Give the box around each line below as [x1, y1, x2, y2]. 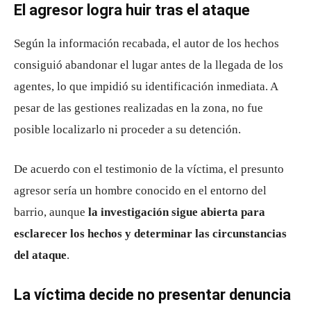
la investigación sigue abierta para [88, 205, 265, 219]
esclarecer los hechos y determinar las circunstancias [14, 226, 287, 240]
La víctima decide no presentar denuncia [14, 285, 291, 303]
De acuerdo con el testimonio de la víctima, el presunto [14, 162, 284, 176]
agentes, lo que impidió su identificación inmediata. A [14, 79, 278, 93]
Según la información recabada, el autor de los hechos [14, 36, 279, 50]
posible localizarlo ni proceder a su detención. [14, 122, 241, 136]
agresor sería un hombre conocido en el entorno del [14, 183, 267, 197]
